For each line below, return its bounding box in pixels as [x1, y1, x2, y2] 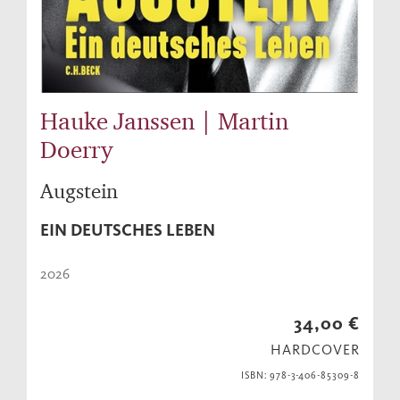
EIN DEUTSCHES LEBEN [40, 220, 215, 241]
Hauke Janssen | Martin [40, 106, 288, 136]
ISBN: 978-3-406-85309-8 [240, 370, 360, 382]
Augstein [40, 179, 118, 204]
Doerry [40, 135, 112, 164]
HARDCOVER [271, 341, 360, 359]
